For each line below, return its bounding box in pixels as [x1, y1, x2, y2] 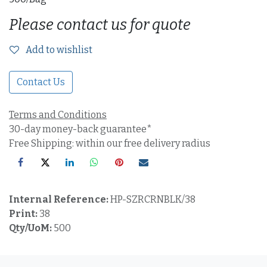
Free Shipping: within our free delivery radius [9, 138, 210, 149]
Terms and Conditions [9, 109, 107, 120]
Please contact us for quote [9, 15, 191, 34]
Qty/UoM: [9, 222, 54, 234]
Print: [9, 208, 39, 220]
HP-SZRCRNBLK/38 [110, 194, 195, 206]
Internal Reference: [9, 194, 110, 206]
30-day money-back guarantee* [9, 123, 152, 135]
